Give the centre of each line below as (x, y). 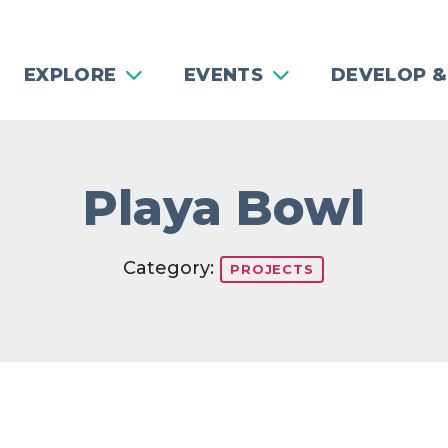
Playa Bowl (224, 208)
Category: (171, 268)
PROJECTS (272, 269)
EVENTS (223, 75)
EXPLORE (70, 75)
